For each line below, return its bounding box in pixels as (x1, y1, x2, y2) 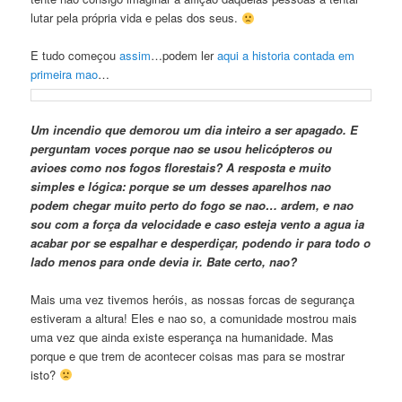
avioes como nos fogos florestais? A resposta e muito (31, 158, 332, 176)
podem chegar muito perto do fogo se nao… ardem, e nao (31, 196, 354, 214)
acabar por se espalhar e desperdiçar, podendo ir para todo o (31, 233, 371, 251)
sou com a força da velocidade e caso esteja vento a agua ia (31, 214, 365, 232)
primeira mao (31, 66, 99, 83)
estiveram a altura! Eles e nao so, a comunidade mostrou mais (31, 309, 358, 327)
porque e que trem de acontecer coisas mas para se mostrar (31, 346, 345, 364)
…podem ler (151, 47, 218, 65)
